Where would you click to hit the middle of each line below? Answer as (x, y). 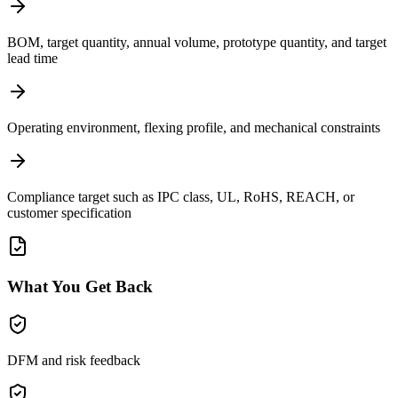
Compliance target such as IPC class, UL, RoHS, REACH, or (181, 197)
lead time (32, 59)
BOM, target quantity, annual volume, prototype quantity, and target (197, 43)
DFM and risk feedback (74, 360)
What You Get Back (80, 286)
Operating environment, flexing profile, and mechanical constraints (194, 128)
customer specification (69, 213)
